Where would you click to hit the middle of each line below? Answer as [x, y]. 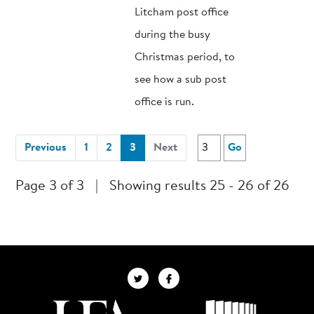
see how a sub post [181, 80]
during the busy [173, 35]
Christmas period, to [185, 58]
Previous [46, 148]
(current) [157, 148]
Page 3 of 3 [50, 187]
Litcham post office [182, 13]
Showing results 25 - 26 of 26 [200, 187]
